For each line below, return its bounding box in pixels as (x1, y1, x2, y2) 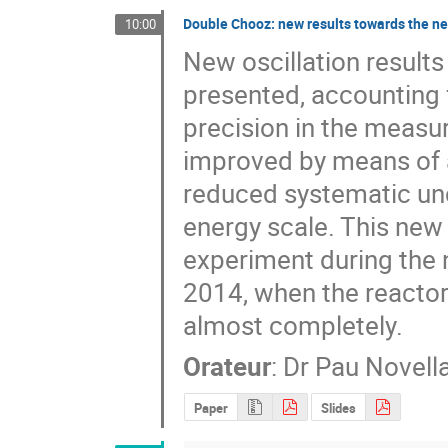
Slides (320, 398, 356, 417)
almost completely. (183, 308, 404, 344)
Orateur (183, 348, 272, 384)
